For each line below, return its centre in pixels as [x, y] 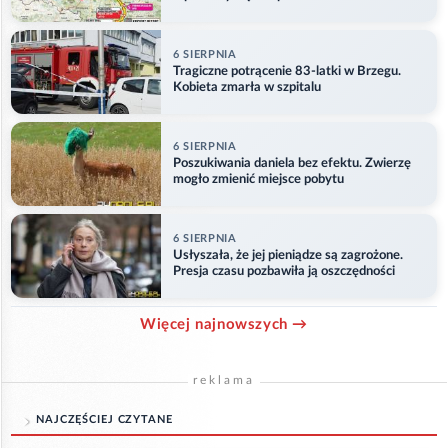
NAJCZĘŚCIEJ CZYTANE [104, 420]
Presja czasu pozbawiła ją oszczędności [284, 271]
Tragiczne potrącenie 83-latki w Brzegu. [287, 71]
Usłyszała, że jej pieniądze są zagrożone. [288, 255]
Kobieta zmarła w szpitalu [247, 87]
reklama [224, 380]
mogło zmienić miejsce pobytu [258, 179]
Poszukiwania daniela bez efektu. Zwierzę [292, 163]
